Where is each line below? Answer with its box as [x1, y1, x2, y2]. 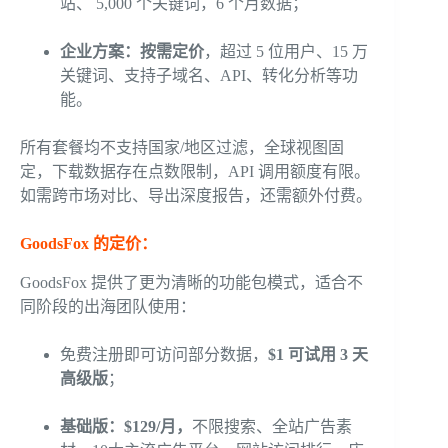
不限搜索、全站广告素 [192, 418, 352, 436]
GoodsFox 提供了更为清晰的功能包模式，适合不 [20, 274, 363, 292]
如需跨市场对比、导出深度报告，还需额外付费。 [20, 187, 372, 205]
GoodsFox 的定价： [20, 235, 157, 253]
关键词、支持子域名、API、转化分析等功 [60, 67, 358, 85]
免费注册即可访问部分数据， [60, 346, 268, 364]
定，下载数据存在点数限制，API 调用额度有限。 [20, 163, 370, 181]
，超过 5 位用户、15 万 [204, 43, 368, 61]
